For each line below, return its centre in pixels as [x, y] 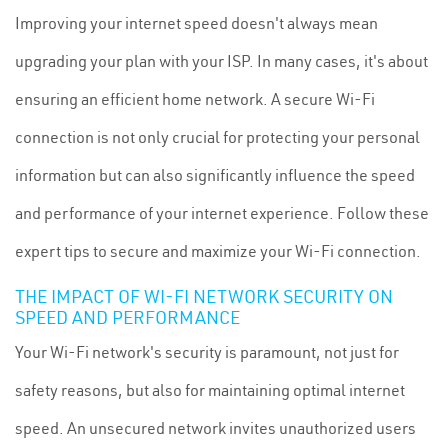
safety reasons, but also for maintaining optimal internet [210, 390]
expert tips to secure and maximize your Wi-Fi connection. [218, 251]
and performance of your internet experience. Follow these [222, 213]
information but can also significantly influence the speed [215, 175]
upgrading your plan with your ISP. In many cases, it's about [221, 61]
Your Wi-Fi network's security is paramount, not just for [207, 352]
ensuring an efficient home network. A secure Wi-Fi [195, 99]
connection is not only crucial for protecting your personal [217, 137]
